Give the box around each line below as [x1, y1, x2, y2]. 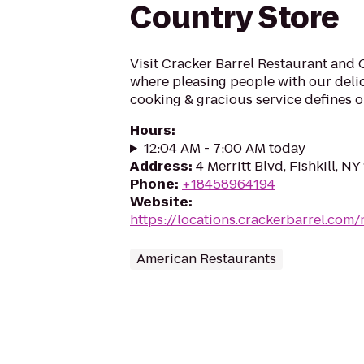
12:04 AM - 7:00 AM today [143, 139, 305, 158]
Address [130, 157, 188, 175]
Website [130, 193, 188, 211]
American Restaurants [136, 249, 276, 268]
